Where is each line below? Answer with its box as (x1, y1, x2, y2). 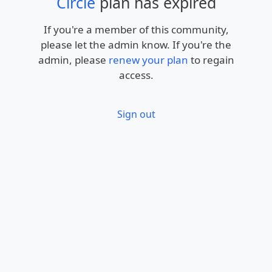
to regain (188, 52, 234, 67)
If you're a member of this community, (43, 22, 229, 36)
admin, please (38, 52, 109, 67)
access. (118, 67, 154, 82)
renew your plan (108, 52, 188, 67)
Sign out (117, 107, 155, 121)
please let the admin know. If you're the (41, 37, 231, 52)
